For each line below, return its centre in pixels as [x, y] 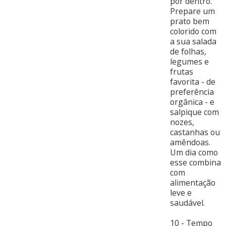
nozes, [182, 122]
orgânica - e [192, 102]
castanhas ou [195, 132]
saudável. [187, 203]
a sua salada [193, 42]
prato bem [189, 21]
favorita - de [192, 82]
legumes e [189, 62]
